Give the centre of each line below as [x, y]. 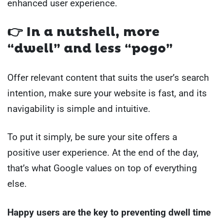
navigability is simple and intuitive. [79, 109]
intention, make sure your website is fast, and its [107, 93]
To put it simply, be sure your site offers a [92, 137]
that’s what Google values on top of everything [102, 168]
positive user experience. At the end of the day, [103, 153]
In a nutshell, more [91, 32]
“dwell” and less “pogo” [90, 49]
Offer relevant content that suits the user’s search [108, 77]
